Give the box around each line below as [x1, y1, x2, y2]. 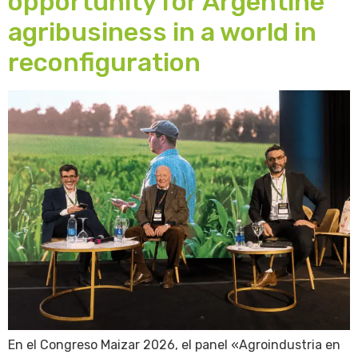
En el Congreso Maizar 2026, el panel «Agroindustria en [8, 337, 340, 353]
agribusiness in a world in [8, 17, 316, 48]
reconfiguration [8, 47, 201, 78]
